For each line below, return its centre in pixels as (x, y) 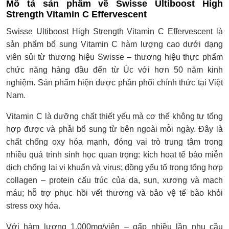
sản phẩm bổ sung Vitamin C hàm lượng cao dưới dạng (114, 44)
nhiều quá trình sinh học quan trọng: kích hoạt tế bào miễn (114, 154)
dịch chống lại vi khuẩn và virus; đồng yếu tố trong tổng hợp (114, 167)
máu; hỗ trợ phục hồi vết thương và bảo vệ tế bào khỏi (114, 193)
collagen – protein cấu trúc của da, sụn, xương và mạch (114, 180)
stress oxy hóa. (33, 205)
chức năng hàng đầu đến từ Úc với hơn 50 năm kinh (114, 70)
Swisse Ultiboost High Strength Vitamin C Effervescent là (114, 31)
